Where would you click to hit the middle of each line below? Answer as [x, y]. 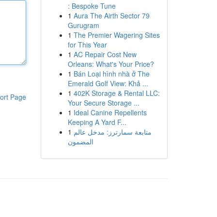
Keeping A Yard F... [97, 122]
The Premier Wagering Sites [116, 35]
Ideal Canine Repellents [110, 112]
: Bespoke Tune [92, 6]
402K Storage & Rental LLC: [116, 93]
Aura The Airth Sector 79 [111, 15]
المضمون [80, 141]
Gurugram [83, 25]
